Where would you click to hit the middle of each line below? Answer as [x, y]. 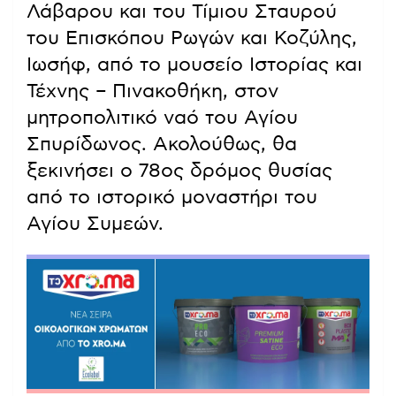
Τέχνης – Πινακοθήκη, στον [152, 91]
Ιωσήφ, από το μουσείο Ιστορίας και [194, 64]
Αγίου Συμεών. [95, 223]
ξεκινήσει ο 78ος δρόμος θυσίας [179, 170]
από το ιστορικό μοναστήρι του [172, 197]
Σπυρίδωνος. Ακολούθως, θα [162, 144]
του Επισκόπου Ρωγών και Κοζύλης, [192, 38]
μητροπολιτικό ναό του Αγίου [162, 117]
